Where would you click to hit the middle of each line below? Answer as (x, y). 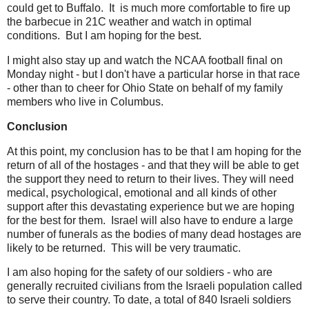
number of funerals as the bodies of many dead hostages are (154, 234)
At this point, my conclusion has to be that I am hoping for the (154, 151)
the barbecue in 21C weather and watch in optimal (129, 22)
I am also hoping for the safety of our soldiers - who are (140, 272)
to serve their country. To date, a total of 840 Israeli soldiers (149, 300)
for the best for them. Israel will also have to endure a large (150, 220)
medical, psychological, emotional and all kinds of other (142, 192)
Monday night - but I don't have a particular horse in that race (153, 74)
